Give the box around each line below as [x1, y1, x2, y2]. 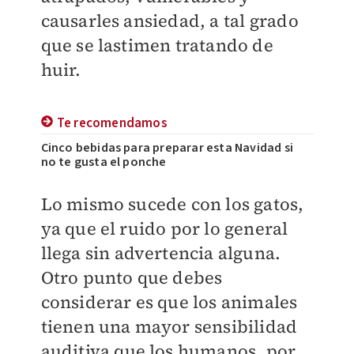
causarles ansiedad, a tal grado [40, 9, 299, 32]
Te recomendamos [56, 114, 168, 133]
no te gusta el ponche [40, 153, 167, 171]
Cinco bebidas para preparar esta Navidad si [40, 139, 294, 156]
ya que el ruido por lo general [40, 217, 288, 240]
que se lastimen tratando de [40, 33, 273, 57]
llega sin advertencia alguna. [40, 241, 281, 265]
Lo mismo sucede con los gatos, [40, 192, 304, 216]
